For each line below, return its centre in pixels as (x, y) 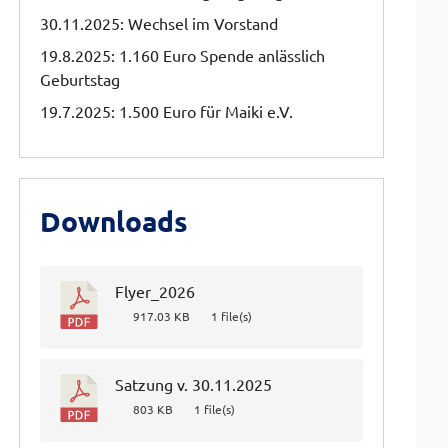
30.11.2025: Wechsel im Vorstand (159, 22)
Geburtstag (80, 78)
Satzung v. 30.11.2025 (194, 383)
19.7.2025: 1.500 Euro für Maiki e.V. (167, 110)
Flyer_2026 (155, 290)
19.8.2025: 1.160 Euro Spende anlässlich (183, 54)
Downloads (114, 220)
